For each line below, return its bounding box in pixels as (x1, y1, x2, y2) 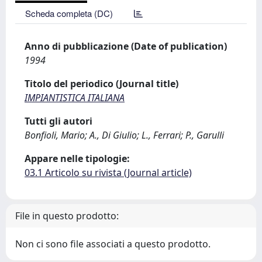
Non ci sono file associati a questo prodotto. (15, 237, 211, 250)
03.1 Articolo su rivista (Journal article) (25, 166, 192, 179)
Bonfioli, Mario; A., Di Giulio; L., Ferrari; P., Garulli (25, 129, 224, 142)
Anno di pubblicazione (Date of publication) (25, 40, 227, 53)
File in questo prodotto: (15, 209, 119, 222)
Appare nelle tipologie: (25, 152, 130, 165)
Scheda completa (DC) (25, 7, 113, 19)
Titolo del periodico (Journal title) (25, 77, 178, 90)
